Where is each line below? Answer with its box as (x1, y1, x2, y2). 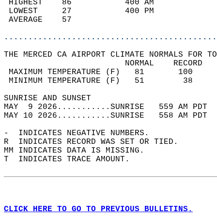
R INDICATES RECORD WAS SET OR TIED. (4, 138, 188, 146)
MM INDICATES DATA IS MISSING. (4, 146, 154, 155)
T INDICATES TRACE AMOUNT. (4, 155, 139, 164)
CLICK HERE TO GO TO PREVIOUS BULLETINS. (4, 205, 193, 214)
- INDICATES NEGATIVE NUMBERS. (4, 129, 159, 138)
